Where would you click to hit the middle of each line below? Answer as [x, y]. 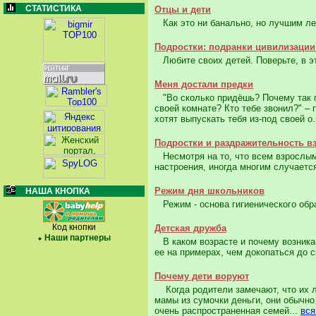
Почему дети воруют [202, 276]
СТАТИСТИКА [54, 8]
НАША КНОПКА [58, 191]
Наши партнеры [77, 238]
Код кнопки [74, 227]
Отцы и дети [183, 10]
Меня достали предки [204, 85]
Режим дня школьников [209, 191]
